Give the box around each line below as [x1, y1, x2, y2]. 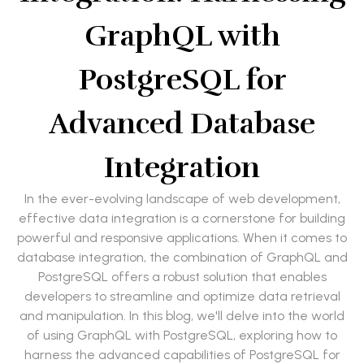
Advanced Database [49, 106, 315, 142]
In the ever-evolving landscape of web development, [24, 191, 340, 207]
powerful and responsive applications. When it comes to [17, 230, 347, 246]
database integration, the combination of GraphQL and [16, 249, 348, 266]
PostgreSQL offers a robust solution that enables [37, 269, 327, 285]
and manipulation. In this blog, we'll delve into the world [19, 308, 344, 324]
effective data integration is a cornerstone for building [19, 210, 345, 227]
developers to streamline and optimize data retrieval [24, 288, 340, 305]
